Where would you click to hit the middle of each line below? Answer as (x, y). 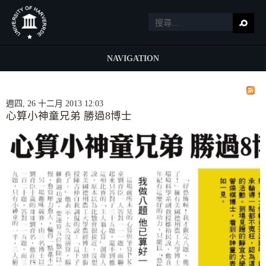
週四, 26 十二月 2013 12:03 (55, 104)
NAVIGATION (133, 58)
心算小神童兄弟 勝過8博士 (69, 116)
